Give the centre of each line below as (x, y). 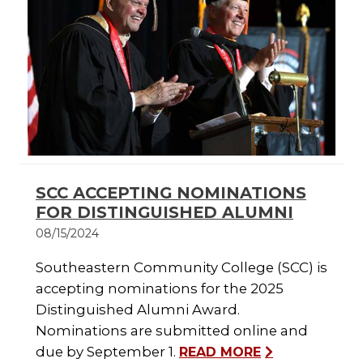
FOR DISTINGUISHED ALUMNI (164, 213)
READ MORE (220, 352)
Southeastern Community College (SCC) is (181, 268)
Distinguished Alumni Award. (138, 310)
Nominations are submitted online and (172, 331)
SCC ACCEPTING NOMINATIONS (171, 193)
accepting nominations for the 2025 (160, 289)
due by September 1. (107, 352)
